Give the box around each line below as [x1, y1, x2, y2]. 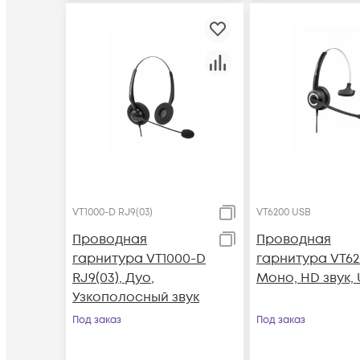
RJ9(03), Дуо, [72, 268, 154, 287]
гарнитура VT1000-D [72, 249, 206, 268]
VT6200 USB [256, 205, 311, 219]
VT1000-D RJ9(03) [72, 205, 153, 219]
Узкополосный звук [72, 288, 199, 306]
